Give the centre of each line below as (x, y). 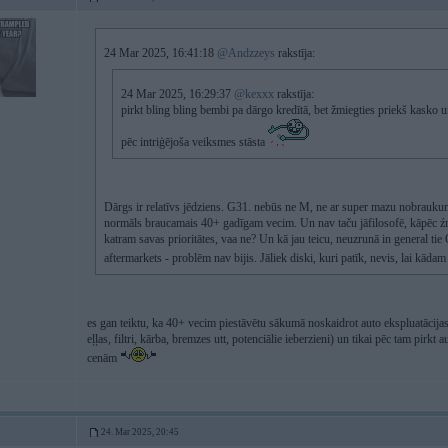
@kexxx (254, 94)
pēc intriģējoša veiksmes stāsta (194, 142)
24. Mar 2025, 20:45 (140, 432)
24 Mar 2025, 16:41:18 (160, 53)
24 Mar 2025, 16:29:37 (177, 94)
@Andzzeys (246, 53)
